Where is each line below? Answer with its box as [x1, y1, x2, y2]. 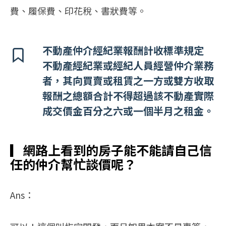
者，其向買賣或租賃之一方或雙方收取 [42, 73, 214, 88]
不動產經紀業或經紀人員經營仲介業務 [42, 58, 214, 73]
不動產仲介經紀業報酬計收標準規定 [42, 43, 204, 58]
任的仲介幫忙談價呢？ [10, 155, 136, 174]
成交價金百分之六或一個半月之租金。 [42, 103, 214, 119]
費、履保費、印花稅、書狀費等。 [10, 4, 146, 18]
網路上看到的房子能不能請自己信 [23, 141, 212, 159]
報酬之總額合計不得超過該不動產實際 [42, 88, 214, 103]
